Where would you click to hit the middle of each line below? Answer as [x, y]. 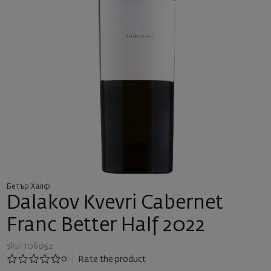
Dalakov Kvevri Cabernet [115, 203]
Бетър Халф [28, 187]
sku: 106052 [29, 246]
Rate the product [112, 259]
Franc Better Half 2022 [106, 226]
